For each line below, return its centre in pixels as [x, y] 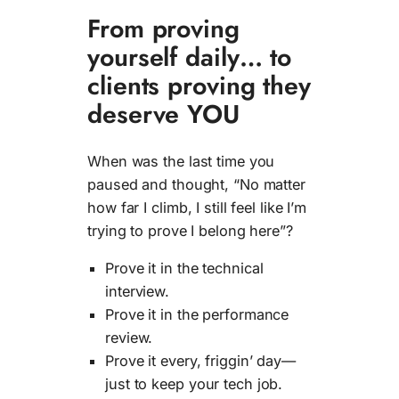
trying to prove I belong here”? [190, 231]
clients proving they [199, 86]
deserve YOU [163, 114]
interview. [138, 292]
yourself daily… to [190, 57]
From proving [163, 29]
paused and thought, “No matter [196, 185]
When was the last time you [181, 162]
